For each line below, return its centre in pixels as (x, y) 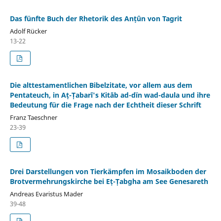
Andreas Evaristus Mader (46, 194)
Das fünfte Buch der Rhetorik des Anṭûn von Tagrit (96, 18)
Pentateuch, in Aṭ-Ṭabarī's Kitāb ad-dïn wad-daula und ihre (110, 95)
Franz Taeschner (33, 117)
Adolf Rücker (28, 31)
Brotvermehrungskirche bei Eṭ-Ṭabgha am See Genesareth (109, 181)
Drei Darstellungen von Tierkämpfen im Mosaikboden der (108, 171)
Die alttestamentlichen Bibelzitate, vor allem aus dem (101, 85)
